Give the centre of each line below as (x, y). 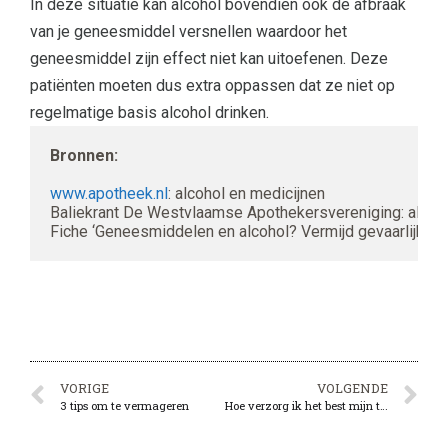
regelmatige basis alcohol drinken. (149, 112)
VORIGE (84, 387)
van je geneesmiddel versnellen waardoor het (188, 31)
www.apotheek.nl (109, 193)
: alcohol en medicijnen (246, 193)
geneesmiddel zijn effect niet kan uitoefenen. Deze (209, 58)
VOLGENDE (352, 387)
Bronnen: (84, 155)
